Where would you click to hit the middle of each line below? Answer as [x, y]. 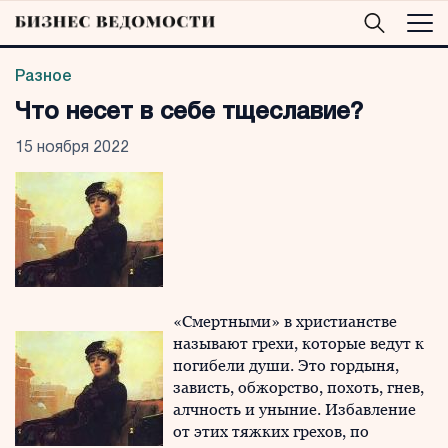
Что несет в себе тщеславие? [189, 113]
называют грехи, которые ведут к [298, 343]
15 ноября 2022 [72, 148]
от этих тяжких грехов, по [271, 431]
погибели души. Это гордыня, [286, 365]
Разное [43, 77]
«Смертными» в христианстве [285, 321]
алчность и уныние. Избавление [294, 409]
